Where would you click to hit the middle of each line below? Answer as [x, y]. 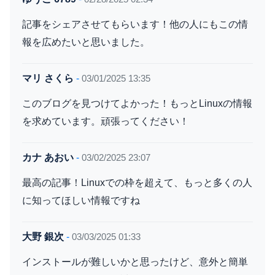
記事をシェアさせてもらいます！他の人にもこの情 [135, 24]
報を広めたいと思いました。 [86, 42]
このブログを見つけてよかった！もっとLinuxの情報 [137, 103]
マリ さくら [48, 79]
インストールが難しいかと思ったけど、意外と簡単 [135, 262]
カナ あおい [48, 158]
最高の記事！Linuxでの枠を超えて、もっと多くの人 [137, 183]
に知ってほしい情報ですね [81, 200]
